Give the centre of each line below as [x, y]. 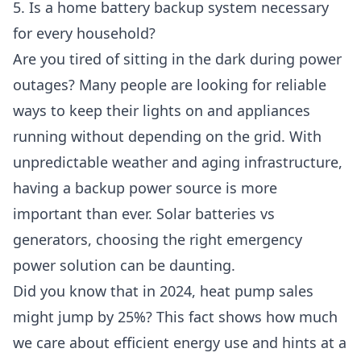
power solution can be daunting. [124, 265]
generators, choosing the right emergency [158, 239]
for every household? [84, 33]
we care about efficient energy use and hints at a [180, 342]
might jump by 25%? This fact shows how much [175, 317]
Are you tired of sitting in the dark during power [177, 59]
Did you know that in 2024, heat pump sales [163, 291]
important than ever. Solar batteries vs [144, 214]
